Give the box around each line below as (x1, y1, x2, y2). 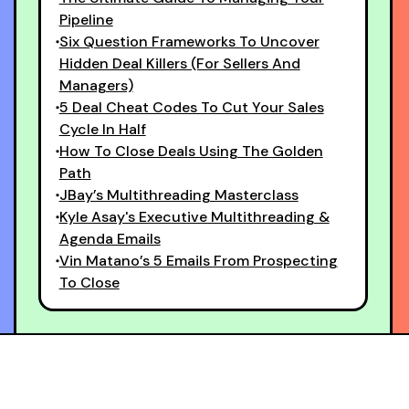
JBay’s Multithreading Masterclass (58, 185, 299, 204)
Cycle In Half (58, 120, 146, 139)
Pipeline (58, 10, 113, 29)
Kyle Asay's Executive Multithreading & (58, 207, 330, 226)
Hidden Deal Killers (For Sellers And (58, 54, 300, 73)
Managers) (58, 76, 133, 95)
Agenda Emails (58, 229, 161, 248)
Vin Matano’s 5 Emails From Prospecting (58, 251, 338, 270)
